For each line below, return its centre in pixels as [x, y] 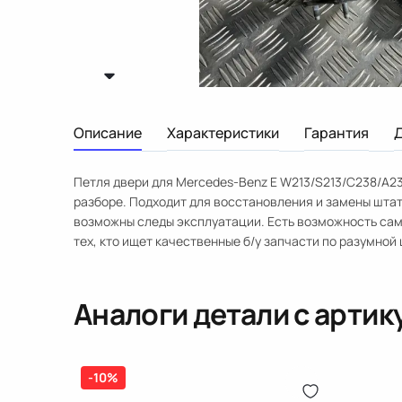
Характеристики [223, 133]
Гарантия [336, 133]
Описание [108, 133]
